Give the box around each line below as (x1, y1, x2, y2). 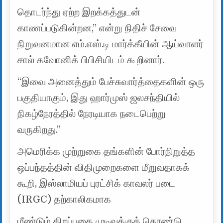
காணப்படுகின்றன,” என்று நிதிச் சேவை (17, 22, 177, 34)
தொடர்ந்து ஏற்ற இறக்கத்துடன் (17, 6, 141, 18)
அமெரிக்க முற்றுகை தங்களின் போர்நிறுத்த (17, 145, 196, 157)
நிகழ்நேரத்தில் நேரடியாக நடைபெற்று (17, 108, 166, 119)
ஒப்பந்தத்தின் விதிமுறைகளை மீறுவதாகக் (17, 161, 190, 173)
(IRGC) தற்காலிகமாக (17, 193, 111, 205)
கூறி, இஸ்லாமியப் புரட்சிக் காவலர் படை (17, 177, 176, 189)
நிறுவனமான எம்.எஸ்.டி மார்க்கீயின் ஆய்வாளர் (17, 38, 204, 50)
